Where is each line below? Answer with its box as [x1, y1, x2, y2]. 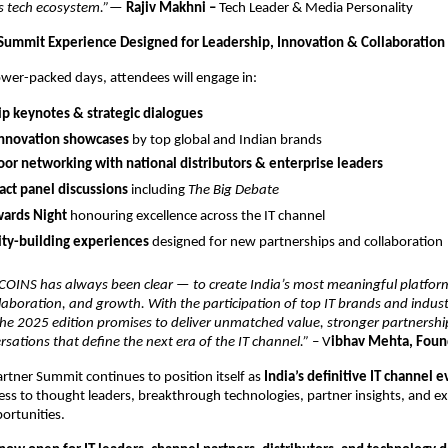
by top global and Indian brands [129, 132, 322, 148]
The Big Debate [188, 182, 279, 198]
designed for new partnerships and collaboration [149, 234, 443, 250]
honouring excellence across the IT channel [67, 208, 325, 224]
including [128, 182, 188, 198]
